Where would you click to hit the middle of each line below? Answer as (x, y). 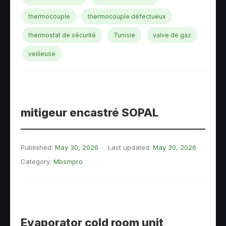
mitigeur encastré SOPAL (90, 112)
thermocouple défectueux (127, 16)
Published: (38, 147)
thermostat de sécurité (62, 35)
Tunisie (124, 35)
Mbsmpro (68, 161)
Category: (37, 161)
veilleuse (42, 54)
